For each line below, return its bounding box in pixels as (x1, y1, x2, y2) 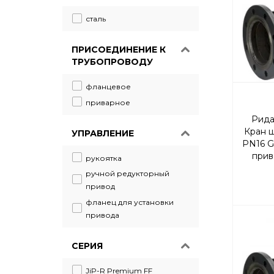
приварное (86, 97, 130, 107)
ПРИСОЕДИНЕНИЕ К (72, 43, 166, 55)
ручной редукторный (86, 169, 169, 179)
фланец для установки (86, 198, 174, 207)
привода (86, 210, 119, 220)
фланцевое (86, 81, 131, 91)
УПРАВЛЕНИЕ (72, 127, 134, 139)
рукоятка (86, 153, 122, 163)
